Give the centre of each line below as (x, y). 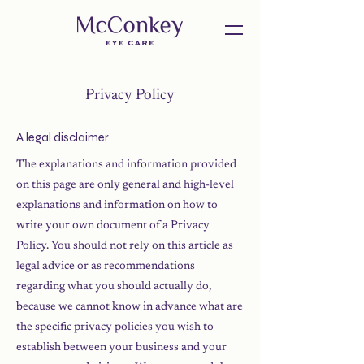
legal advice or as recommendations (106, 266)
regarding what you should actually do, (114, 287)
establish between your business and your (121, 348)
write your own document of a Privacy (113, 226)
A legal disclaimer (63, 137)
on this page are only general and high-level (125, 185)
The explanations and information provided (126, 165)
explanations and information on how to (117, 206)
